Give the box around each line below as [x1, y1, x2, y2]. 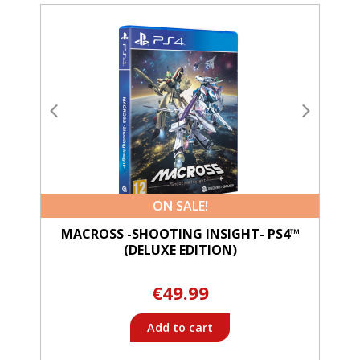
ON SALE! [152, 196, 208, 215]
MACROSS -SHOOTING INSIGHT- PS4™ [60, 224, 300, 243]
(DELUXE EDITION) [123, 240, 237, 259]
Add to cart [147, 319, 213, 335]
